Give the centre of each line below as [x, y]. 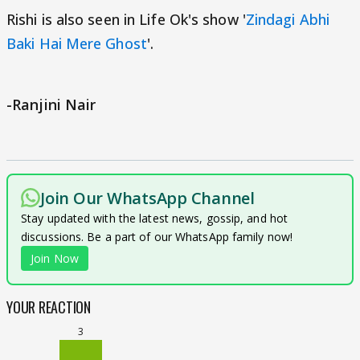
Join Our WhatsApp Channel [147, 198]
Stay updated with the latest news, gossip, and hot [155, 218]
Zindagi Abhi [288, 19]
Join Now [55, 258]
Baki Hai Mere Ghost [77, 43]
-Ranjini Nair [53, 104]
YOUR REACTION [49, 307]
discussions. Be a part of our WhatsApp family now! [157, 237]
